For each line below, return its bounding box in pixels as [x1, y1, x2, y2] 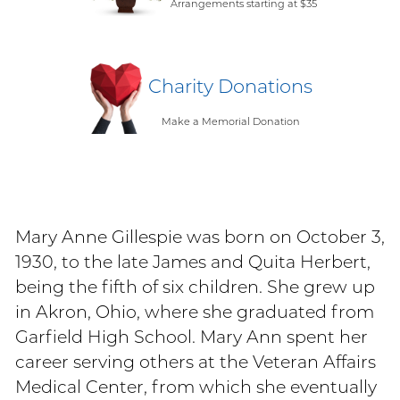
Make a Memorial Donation [161, 115, 300, 129]
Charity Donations [148, 75, 312, 98]
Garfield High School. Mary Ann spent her [15, 325, 368, 347]
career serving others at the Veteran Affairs [15, 350, 376, 372]
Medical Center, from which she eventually [15, 375, 377, 397]
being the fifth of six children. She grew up [15, 275, 375, 297]
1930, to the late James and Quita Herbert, [15, 250, 371, 272]
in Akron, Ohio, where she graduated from [15, 300, 374, 322]
